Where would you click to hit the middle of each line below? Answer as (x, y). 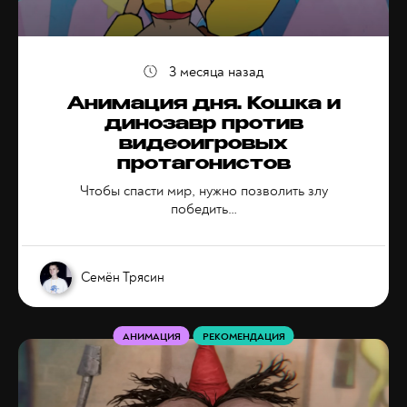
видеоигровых (203, 145)
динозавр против (203, 125)
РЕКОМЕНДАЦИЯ (243, 337)
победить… (203, 209)
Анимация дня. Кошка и (203, 105)
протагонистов (203, 165)
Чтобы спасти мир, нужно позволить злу (203, 191)
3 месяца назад (216, 72)
